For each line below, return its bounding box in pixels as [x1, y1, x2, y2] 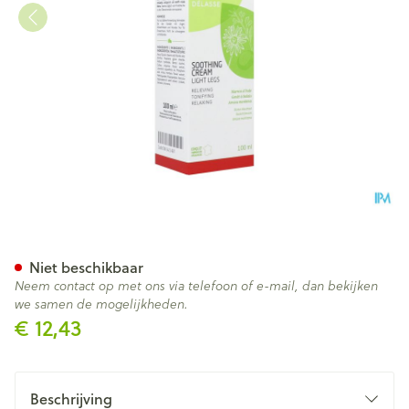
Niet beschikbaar [29, 257, 143, 278]
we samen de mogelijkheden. [15, 295, 188, 313]
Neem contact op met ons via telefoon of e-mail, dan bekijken [15, 277, 378, 295]
